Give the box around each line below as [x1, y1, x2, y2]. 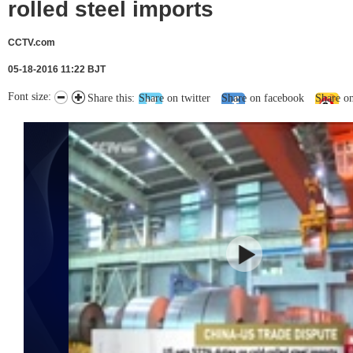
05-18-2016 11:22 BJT [8, 64, 106, 75]
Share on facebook [221, 92, 304, 104]
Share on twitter [139, 92, 210, 104]
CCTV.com [8, 37, 55, 48]
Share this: [87, 92, 135, 104]
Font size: [8, 91, 54, 102]
